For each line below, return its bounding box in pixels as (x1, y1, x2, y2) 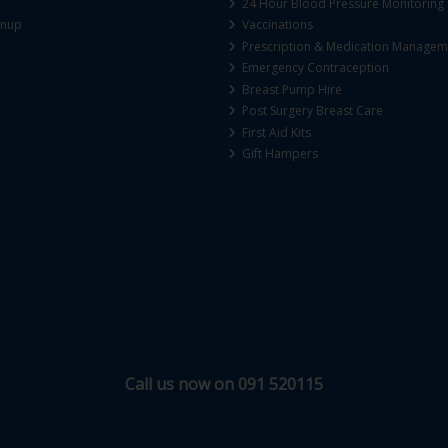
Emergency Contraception (239, 59, 390, 77)
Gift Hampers (239, 145, 319, 163)
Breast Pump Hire (239, 80, 343, 98)
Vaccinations (239, 16, 314, 34)
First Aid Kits (239, 123, 312, 141)
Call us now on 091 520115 (124, 372, 323, 395)
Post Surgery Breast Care (239, 102, 384, 120)
